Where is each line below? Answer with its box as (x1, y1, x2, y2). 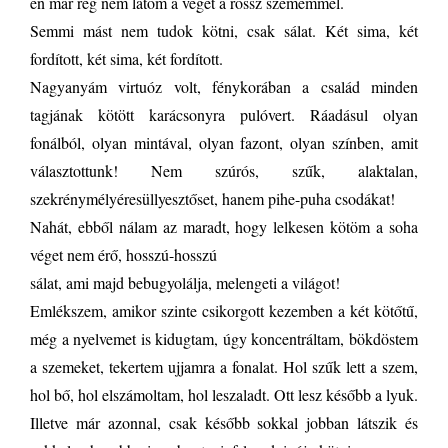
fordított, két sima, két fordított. (30, 48, 223, 69)
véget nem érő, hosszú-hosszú (30, 244, 217, 265)
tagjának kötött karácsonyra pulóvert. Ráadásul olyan (30, 104, 418, 125)
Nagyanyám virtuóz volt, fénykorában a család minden (30, 76, 418, 97)
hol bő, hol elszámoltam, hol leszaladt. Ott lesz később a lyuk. (30, 384, 418, 405)
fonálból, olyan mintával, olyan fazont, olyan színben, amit (30, 132, 418, 153)
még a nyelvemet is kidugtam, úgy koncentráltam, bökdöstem (30, 328, 418, 349)
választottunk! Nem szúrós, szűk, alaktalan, (30, 160, 418, 181)
